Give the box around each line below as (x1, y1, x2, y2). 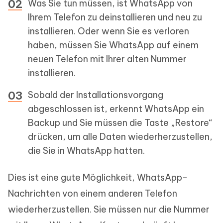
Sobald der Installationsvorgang (28, 89, 163, 101)
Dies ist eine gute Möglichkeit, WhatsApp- (8, 172, 188, 184)
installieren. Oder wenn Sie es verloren (28, 25, 189, 37)
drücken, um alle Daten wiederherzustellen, (28, 131, 213, 143)
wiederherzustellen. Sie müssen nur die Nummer (8, 204, 210, 216)
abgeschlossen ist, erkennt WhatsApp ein (28, 103, 204, 115)
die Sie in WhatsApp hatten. (28, 145, 145, 157)
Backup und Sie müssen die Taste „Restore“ (28, 117, 213, 129)
